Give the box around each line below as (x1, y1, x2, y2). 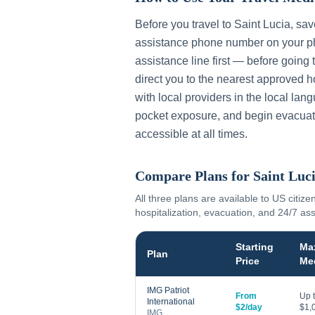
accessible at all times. (135, 128, 247, 140)
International (147, 297, 195, 307)
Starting (236, 241, 274, 252)
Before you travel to (135, 18, 234, 30)
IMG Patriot (147, 285, 189, 295)
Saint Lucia (234, 18, 290, 30)
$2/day (236, 302, 262, 312)
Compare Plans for (135, 168, 253, 184)
